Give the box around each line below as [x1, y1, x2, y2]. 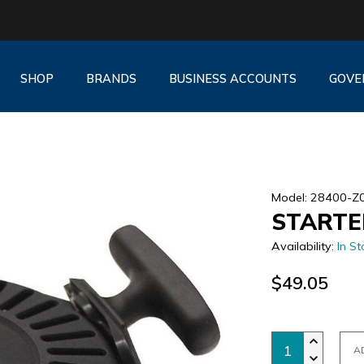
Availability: [271, 239, 338, 253]
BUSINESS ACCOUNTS [168, 71, 297, 86]
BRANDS [85, 71, 136, 86]
